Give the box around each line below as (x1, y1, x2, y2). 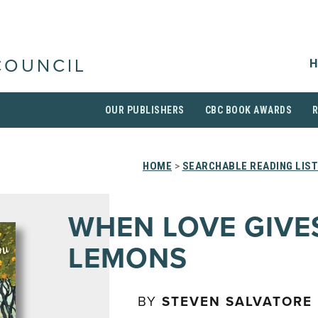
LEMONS (68, 241, 187, 275)
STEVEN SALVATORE (162, 294, 312, 309)
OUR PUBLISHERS (104, 104, 185, 116)
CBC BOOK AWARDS (204, 104, 292, 116)
